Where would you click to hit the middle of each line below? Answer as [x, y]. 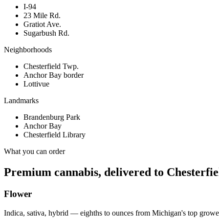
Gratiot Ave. [42, 24]
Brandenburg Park [52, 117]
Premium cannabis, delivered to [85, 172]
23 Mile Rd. [42, 16]
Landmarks [21, 101]
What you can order [34, 152]
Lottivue [36, 84]
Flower [18, 194]
